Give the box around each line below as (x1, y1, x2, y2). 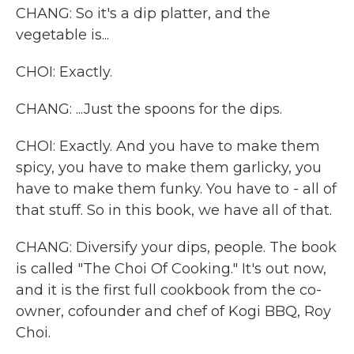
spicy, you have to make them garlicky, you (16, 159, 322, 176)
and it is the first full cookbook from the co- (16, 281, 322, 299)
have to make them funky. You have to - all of (16, 180, 337, 198)
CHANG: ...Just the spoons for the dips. (16, 100, 282, 118)
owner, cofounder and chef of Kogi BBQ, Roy (16, 303, 331, 320)
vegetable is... (16, 26, 109, 43)
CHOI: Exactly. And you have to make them (16, 137, 320, 155)
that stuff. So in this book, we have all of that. (16, 201, 332, 219)
